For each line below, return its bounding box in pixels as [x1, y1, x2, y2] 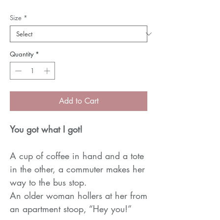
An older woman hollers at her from [10, 189, 147, 201]
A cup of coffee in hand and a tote [10, 149, 144, 162]
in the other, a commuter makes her [10, 163, 145, 175]
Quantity [10, 50, 33, 59]
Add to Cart [58, 95, 99, 106]
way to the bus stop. [10, 176, 87, 188]
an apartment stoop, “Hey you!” [10, 202, 132, 215]
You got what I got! [10, 123, 82, 135]
